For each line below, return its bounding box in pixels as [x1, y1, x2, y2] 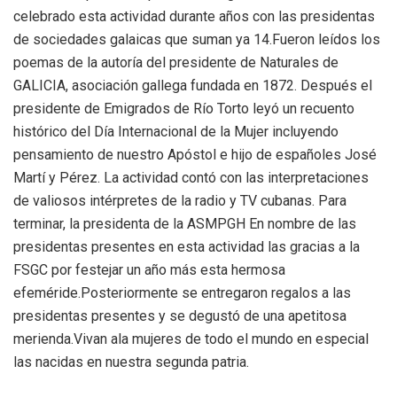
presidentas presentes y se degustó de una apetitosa [13, 307, 346, 324]
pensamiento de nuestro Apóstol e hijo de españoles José [13, 145, 377, 163]
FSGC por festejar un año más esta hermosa [13, 261, 285, 278]
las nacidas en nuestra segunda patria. [13, 353, 249, 370]
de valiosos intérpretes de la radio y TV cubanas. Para [13, 191, 346, 209]
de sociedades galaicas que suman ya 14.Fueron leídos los [13, 30, 380, 48]
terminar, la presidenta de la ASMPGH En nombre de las [13, 214, 356, 232]
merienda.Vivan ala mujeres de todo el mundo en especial [13, 330, 369, 347]
